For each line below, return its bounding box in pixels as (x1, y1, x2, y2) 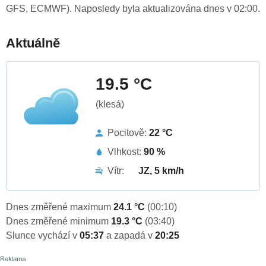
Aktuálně (6, 36, 60, 51)
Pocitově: (107, 128, 149, 138)
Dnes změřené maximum (6, 202, 113, 213)
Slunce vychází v (6, 230, 80, 241)
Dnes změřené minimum (6, 216, 111, 227)
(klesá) (96, 99, 124, 110)
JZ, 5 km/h (138, 166, 184, 176)
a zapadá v (106, 230, 155, 241)
